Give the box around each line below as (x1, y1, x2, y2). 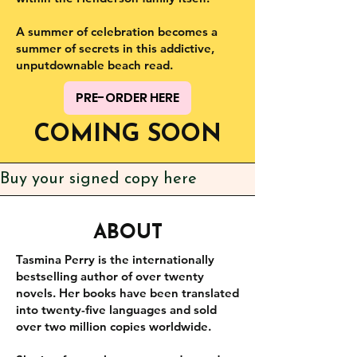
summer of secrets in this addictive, (16, 40, 214, 56)
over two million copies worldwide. (16, 318, 211, 334)
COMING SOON (33, 122, 222, 147)
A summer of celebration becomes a (16, 23, 218, 39)
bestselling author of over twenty (16, 268, 204, 284)
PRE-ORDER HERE (76, 88, 179, 108)
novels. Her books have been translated (16, 284, 239, 300)
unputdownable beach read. (16, 57, 173, 73)
